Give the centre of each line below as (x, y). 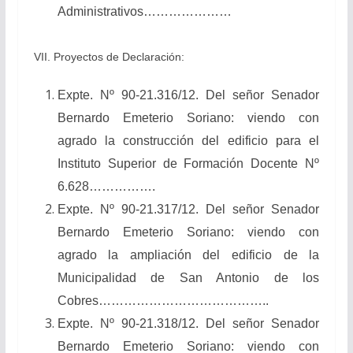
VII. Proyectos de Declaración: (109, 56)
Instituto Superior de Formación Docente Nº (188, 163)
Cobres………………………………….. (163, 300)
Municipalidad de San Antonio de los (188, 277)
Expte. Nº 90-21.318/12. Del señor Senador (188, 323)
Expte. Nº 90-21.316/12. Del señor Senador (188, 95)
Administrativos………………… (144, 11)
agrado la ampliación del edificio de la (188, 255)
